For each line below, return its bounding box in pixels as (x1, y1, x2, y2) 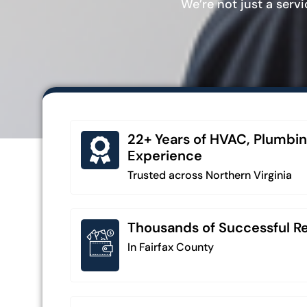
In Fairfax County (127, 239, 214, 254)
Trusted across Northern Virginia (127, 167, 292, 182)
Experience (127, 146, 202, 164)
